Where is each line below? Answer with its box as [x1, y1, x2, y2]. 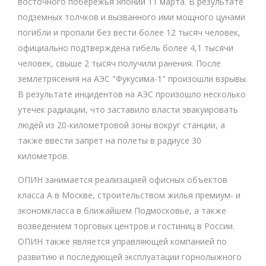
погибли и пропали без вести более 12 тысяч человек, [18, 27, 240, 38]
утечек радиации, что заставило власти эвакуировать [18, 104, 238, 115]
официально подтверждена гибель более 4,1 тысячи [18, 42, 233, 53]
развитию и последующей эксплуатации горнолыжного [18, 251, 242, 262]
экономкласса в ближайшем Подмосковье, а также [18, 205, 226, 216]
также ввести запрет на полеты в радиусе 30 [18, 135, 201, 146]
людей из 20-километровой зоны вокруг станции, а [18, 119, 225, 131]
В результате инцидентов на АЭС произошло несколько [18, 88, 246, 100]
